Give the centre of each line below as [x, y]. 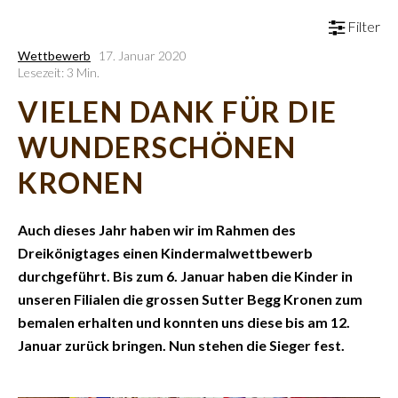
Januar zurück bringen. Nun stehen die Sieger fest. [181, 345]
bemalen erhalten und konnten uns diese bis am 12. [184, 322]
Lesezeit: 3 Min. [59, 72]
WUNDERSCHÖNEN [157, 147]
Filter [362, 26]
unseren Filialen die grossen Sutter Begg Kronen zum [190, 299]
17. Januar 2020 [143, 56]
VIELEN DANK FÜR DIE [178, 111]
